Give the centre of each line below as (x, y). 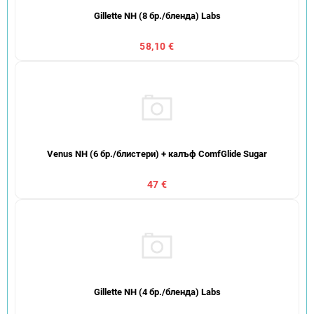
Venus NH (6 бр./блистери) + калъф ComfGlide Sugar (157, 154)
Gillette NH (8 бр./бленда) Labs (157, 16)
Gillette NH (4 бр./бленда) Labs (157, 292)
